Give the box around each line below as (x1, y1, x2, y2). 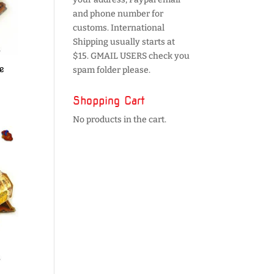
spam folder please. (73, 65, 151, 75)
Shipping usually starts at (73, 37, 176, 47)
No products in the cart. (73, 114, 167, 125)
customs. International (73, 23, 165, 33)
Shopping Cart (73, 94, 146, 107)
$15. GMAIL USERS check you (73, 51, 190, 61)
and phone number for (73, 9, 164, 19)
